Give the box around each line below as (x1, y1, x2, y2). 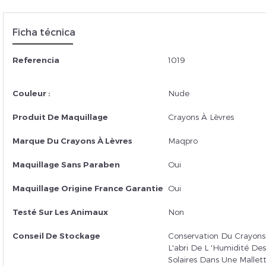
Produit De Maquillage (12, 112, 108, 122)
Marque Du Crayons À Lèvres (12, 135, 132, 145)
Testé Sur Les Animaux (12, 207, 108, 217)
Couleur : (12, 88, 50, 98)
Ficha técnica (12, 26, 75, 37)
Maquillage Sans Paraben (12, 159, 120, 169)
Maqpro (167, 135, 198, 145)
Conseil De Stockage (12, 230, 100, 240)
